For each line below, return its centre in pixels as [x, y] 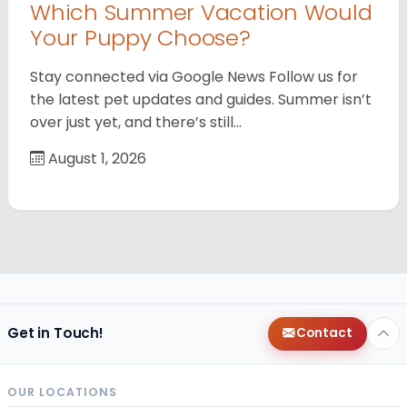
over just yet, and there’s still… [136, 122]
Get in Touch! [56, 333]
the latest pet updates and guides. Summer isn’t [201, 99]
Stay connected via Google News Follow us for [194, 76]
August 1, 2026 [95, 158]
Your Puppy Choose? [140, 37]
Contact [324, 333]
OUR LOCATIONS [62, 392]
